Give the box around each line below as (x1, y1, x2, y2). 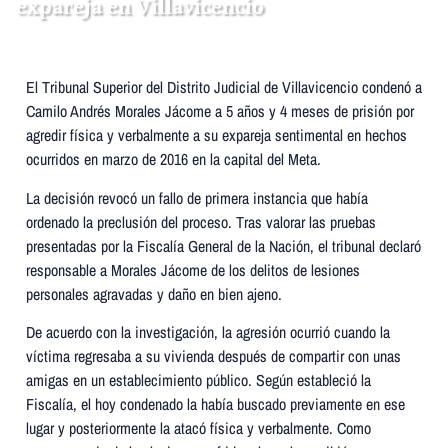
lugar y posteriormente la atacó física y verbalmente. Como (26, 417, 371, 439)
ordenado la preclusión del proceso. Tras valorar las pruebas (26, 210, 376, 233)
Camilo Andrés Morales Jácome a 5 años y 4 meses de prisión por (26, 100, 414, 123)
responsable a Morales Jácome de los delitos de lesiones (26, 258, 360, 281)
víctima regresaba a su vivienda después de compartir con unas (26, 345, 401, 367)
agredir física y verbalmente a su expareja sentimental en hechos (26, 124, 407, 147)
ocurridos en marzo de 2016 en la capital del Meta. (26, 148, 321, 171)
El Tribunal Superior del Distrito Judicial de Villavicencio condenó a (26, 76, 422, 99)
